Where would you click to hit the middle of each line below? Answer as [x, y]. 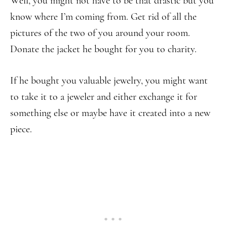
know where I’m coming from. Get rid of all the [103, 17]
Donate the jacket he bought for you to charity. [103, 49]
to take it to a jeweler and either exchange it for [104, 97]
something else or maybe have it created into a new [110, 113]
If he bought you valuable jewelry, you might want [109, 81]
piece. [21, 129]
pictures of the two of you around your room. [100, 33]
